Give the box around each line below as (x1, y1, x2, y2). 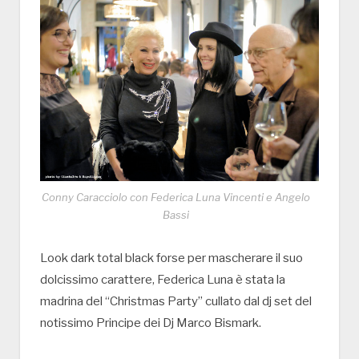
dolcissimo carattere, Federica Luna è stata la (40, 272, 285, 287)
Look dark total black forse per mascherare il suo (40, 250, 303, 265)
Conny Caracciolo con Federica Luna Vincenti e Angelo (41, 190, 310, 204)
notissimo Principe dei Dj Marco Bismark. (40, 315, 261, 330)
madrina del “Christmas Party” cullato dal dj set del (40, 293, 312, 309)
